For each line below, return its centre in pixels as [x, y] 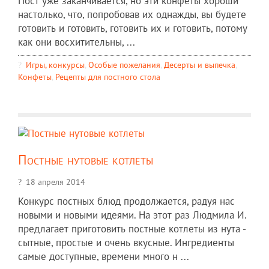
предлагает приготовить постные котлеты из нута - [132, 228]
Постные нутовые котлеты [86, 159]
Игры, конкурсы [55, 64]
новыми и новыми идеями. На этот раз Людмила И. [132, 215]
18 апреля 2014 [56, 181]
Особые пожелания [124, 64]
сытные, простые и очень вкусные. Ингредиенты [126, 242]
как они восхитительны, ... [77, 42]
